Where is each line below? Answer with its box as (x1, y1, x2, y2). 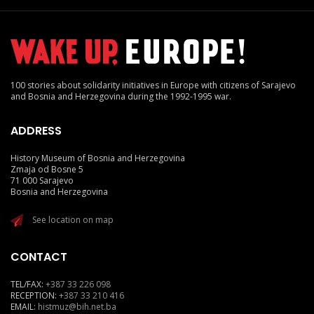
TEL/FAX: (11, 278, 46, 291)
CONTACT (11, 249, 67, 266)
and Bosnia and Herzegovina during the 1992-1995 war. (11, 90, 231, 103)
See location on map (32, 214, 114, 226)
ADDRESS (11, 123, 62, 139)
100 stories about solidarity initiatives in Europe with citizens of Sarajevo (11, 79, 296, 92)
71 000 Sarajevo (11, 175, 74, 187)
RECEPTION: (11, 289, 59, 302)
